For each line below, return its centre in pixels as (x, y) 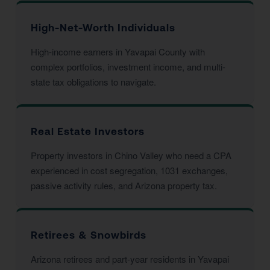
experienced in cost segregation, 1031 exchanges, (129, 170)
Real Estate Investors (88, 131)
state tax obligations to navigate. (93, 82)
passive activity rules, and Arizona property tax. (124, 185)
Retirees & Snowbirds (89, 235)
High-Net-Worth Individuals (103, 28)
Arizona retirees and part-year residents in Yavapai (130, 259)
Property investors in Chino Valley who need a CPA (131, 155)
